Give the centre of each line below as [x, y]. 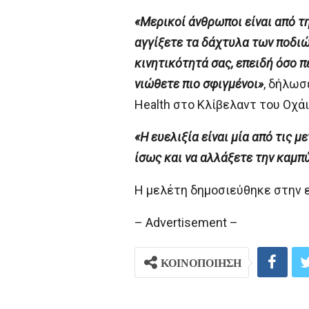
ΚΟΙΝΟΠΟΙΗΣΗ [201, 263]
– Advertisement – [186, 223]
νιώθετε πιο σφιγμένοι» [199, 84]
